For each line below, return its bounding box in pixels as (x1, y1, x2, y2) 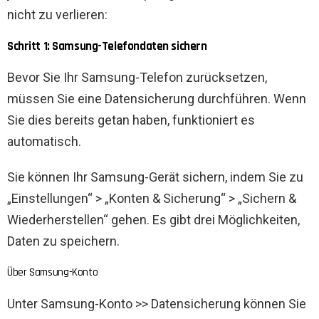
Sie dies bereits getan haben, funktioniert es (7, 113, 255, 128)
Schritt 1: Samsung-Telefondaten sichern (7, 38, 207, 55)
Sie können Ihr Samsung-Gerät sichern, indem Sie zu (7, 169, 303, 185)
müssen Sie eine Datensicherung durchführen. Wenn (7, 91, 306, 107)
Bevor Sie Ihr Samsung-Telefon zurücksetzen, (7, 70, 267, 85)
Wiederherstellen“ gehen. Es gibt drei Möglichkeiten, (7, 212, 300, 228)
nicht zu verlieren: (7, 7, 108, 23)
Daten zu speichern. (7, 234, 120, 249)
